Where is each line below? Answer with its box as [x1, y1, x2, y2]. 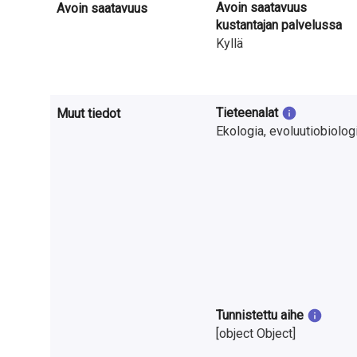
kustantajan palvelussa [216, 18, 343, 33]
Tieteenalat [216, 105, 279, 121]
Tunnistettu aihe [216, 308, 304, 324]
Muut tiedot [57, 106, 121, 122]
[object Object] [216, 326, 296, 342]
